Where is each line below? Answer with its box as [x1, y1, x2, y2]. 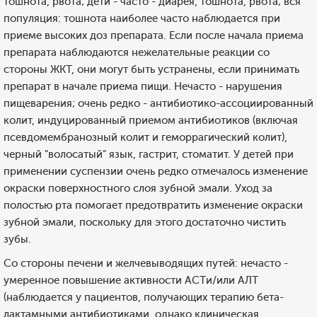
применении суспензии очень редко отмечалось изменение [4, 165, 308, 178]
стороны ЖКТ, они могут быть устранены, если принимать [4, 63, 299, 76]
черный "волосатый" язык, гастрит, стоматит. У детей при [4, 148, 294, 161]
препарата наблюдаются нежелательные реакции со [4, 46, 270, 59]
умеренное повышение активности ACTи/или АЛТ [4, 274, 258, 287]
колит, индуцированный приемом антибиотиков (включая [4, 114, 298, 127]
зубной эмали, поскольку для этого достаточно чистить [4, 216, 286, 229]
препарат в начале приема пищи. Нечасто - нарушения [4, 80, 282, 93]
